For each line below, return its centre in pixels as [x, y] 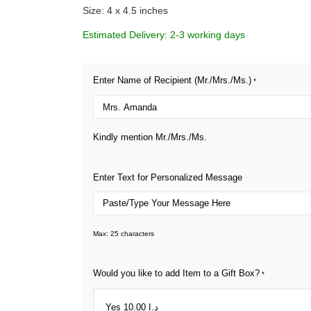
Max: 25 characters [124, 233]
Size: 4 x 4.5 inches [125, 10]
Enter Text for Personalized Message [168, 177]
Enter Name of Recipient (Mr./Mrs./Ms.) [172, 81]
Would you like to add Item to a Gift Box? [176, 274]
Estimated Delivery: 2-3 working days [164, 34]
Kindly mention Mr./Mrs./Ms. [150, 137]
